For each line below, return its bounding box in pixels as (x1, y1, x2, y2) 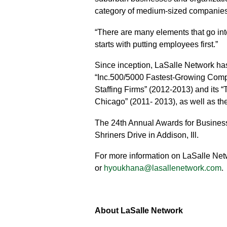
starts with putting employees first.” (95, 40, 218, 49)
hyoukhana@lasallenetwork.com (104, 164, 221, 173)
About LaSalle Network (95, 206, 183, 215)
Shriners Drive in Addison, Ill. (95, 130, 199, 139)
